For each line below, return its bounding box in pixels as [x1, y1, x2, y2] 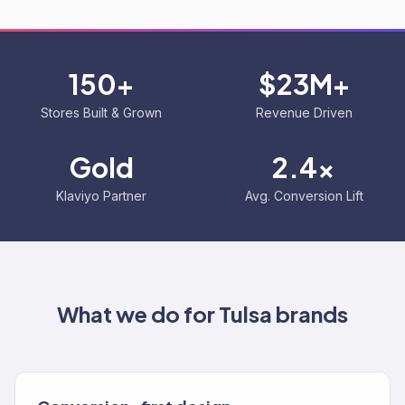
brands [272, 300, 348, 327]
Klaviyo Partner [56, 188, 146, 203]
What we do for [57, 300, 219, 327]
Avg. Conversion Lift [244, 188, 363, 203]
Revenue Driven [255, 105, 353, 120]
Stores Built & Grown [41, 105, 162, 120]
